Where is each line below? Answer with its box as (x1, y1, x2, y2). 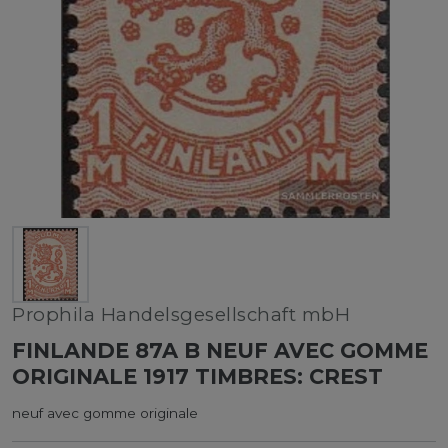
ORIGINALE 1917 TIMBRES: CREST (12, 363, 383, 389)
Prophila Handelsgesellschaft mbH (12, 302, 350, 326)
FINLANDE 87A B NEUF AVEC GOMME (12, 337, 428, 363)
